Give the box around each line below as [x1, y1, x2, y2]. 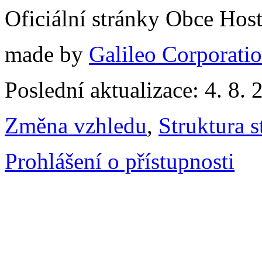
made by [5, 41, 89, 67]
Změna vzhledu [5, 112, 147, 138]
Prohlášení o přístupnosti [5, 148, 235, 174]
